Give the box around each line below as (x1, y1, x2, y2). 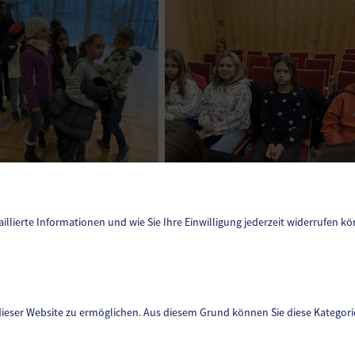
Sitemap (155, 296, 200, 311)
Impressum (147, 313, 208, 327)
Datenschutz (143, 280, 212, 294)
